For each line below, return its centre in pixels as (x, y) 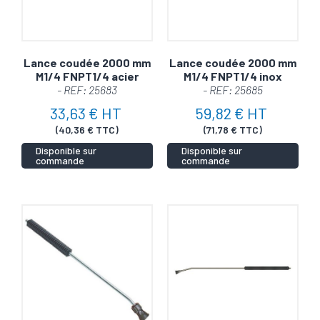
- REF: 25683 (87, 89)
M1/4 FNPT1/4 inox (233, 76)
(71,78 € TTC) (233, 129)
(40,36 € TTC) (87, 129)
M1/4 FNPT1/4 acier (87, 76)
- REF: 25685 (233, 89)
